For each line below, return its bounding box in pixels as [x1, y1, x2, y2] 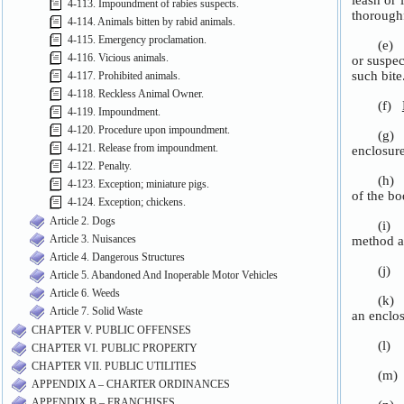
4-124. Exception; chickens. [68, 195, 186, 208]
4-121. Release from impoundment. [68, 141, 218, 154]
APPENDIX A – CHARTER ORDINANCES [32, 377, 230, 390]
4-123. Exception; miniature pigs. [68, 177, 209, 190]
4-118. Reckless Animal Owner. [68, 87, 204, 100]
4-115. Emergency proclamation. [68, 32, 207, 46]
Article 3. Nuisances [50, 232, 136, 245]
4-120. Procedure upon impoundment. [68, 123, 230, 136]
